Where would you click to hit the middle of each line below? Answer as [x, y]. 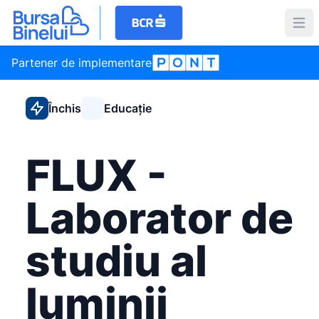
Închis [65, 108]
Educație [128, 108]
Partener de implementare [82, 63]
